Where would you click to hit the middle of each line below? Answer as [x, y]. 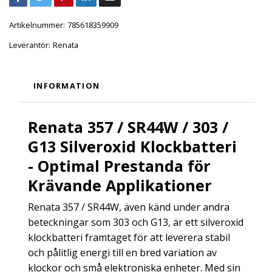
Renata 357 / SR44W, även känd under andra [129, 207]
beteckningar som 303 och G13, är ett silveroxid [136, 222]
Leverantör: [30, 45]
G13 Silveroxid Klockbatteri [132, 146]
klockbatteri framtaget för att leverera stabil [129, 237]
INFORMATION [67, 86]
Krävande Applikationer [120, 185]
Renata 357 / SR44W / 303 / [128, 127]
